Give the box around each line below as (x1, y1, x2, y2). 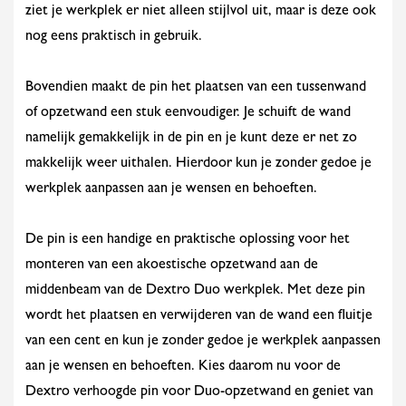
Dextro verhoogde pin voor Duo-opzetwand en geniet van (25, 385, 373, 400)
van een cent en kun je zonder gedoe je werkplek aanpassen (25, 334, 381, 349)
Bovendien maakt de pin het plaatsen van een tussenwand (25, 81, 366, 95)
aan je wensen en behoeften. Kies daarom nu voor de (25, 360, 341, 374)
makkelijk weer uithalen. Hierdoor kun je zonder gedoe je (25, 157, 372, 171)
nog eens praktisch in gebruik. (25, 30, 202, 44)
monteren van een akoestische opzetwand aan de (25, 258, 318, 273)
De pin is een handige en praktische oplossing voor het (25, 233, 350, 247)
